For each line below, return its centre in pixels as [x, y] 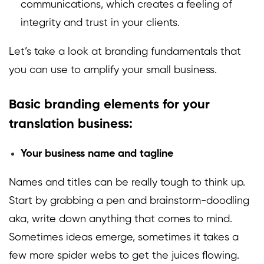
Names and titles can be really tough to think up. [127, 183]
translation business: [71, 125]
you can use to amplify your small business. [116, 70]
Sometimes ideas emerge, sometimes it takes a [124, 238]
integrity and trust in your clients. [100, 23]
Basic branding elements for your [109, 105]
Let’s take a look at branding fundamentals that [125, 52]
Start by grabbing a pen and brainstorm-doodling [129, 201]
